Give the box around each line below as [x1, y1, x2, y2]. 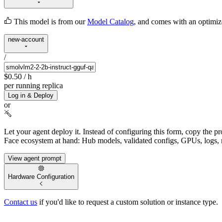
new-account [8, 36, 44, 44]
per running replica [4, 81, 63, 90]
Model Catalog [87, 17, 134, 26]
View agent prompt [8, 154, 61, 162]
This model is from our [12, 17, 85, 26]
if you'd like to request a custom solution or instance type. [37, 198, 218, 207]
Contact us [4, 198, 37, 207]
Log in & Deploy [8, 91, 54, 99]
